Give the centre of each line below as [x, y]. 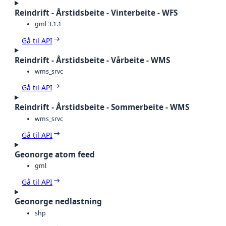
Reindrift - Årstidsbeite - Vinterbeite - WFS [96, 13]
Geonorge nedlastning [58, 202]
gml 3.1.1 [48, 24]
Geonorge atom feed [55, 154]
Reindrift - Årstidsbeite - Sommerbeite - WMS [102, 107]
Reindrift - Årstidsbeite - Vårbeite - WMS [92, 60]
